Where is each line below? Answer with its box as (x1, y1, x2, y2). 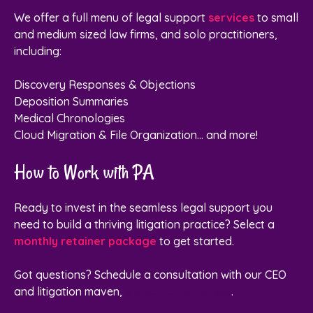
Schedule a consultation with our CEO (94, 268, 286, 282)
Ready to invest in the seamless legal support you (14, 201, 272, 215)
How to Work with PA (14, 159, 154, 186)
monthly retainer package (14, 234, 156, 249)
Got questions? (14, 268, 94, 282)
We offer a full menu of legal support (14, 10, 208, 25)
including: (14, 44, 61, 59)
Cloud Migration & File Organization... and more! (14, 128, 258, 143)
